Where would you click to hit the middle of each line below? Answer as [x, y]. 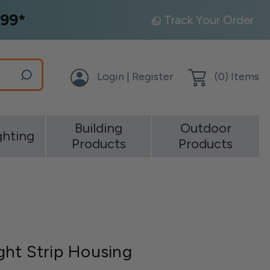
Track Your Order [209, 20]
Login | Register [135, 77]
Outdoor [206, 128]
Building [99, 128]
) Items [242, 77]
